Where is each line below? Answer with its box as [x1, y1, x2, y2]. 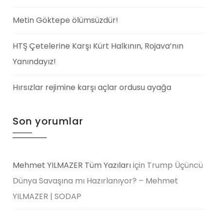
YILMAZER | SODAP [13, 190, 82, 202]
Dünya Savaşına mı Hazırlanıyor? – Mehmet [13, 175, 179, 186]
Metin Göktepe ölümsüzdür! [13, 14, 119, 26]
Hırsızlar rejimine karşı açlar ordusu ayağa [13, 81, 172, 93]
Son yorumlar [13, 114, 84, 128]
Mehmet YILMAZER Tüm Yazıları [13, 159, 131, 171]
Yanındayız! [13, 55, 56, 67]
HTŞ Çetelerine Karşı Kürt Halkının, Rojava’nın [13, 40, 184, 52]
